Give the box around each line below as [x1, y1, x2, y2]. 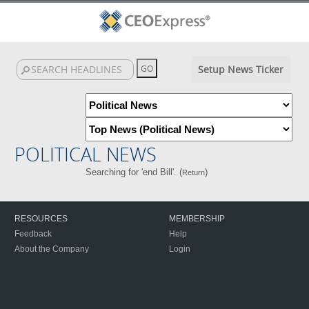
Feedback [14, 229, 52, 239]
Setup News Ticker [197, 63, 283, 76]
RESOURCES [14, 214, 68, 223]
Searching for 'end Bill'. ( [86, 167, 183, 177]
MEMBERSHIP [169, 214, 225, 223]
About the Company [14, 244, 89, 254]
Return [182, 168, 206, 177]
